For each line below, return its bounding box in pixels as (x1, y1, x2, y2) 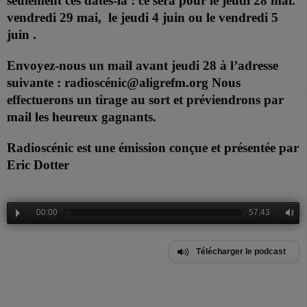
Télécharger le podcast (196, 247, 286, 257)
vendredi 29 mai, (7, 10, 101, 25)
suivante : (7, 75, 64, 90)
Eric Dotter (7, 158, 69, 173)
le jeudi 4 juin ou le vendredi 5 (108, 10, 278, 25)
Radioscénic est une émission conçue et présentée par (7, 140, 299, 156)
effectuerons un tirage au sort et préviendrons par (7, 93, 284, 108)
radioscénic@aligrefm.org (64, 75, 208, 90)
